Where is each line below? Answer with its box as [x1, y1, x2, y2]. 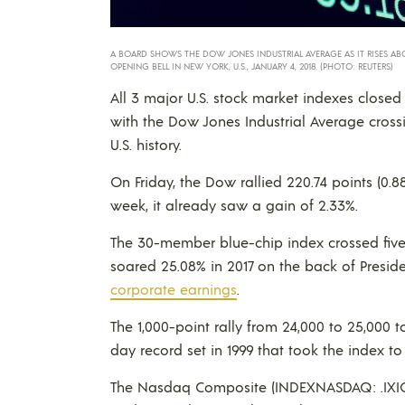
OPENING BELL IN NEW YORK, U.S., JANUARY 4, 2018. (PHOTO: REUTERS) [110, 60, 393, 71]
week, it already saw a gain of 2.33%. [110, 194, 358, 214]
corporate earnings [110, 278, 237, 298]
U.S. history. [110, 134, 182, 154]
